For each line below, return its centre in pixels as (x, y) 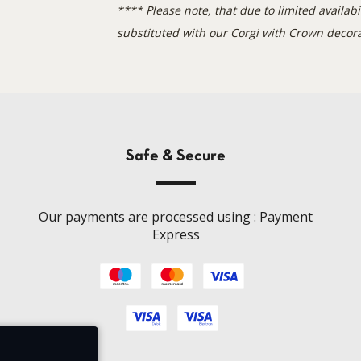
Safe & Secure (176, 156)
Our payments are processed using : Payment (176, 217)
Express (176, 234)
